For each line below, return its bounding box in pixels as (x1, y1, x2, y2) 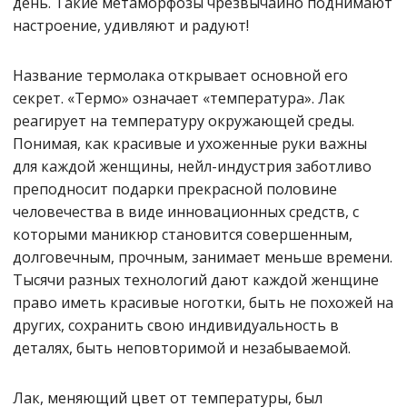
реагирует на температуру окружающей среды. (13, 111, 354, 132)
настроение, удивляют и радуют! (13, 15, 249, 36)
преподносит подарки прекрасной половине (13, 179, 337, 200)
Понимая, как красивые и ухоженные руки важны (13, 134, 367, 154)
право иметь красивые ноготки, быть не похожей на (13, 293, 393, 313)
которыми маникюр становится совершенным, (13, 224, 352, 245)
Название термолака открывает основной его (13, 65, 348, 86)
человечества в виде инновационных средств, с (13, 202, 359, 223)
